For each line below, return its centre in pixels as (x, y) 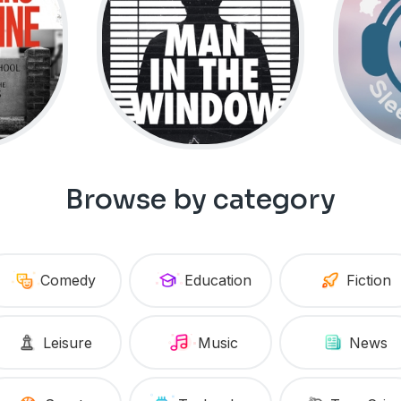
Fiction (368, 281)
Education (218, 281)
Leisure (68, 342)
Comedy (68, 281)
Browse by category (200, 199)
